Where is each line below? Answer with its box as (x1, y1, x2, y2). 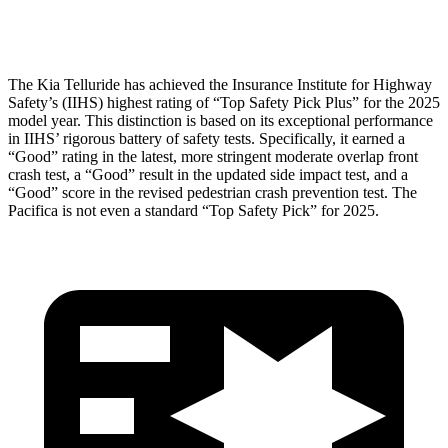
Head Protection (76, 12, 164, 27)
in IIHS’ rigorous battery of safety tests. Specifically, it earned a (8, 129, 405, 147)
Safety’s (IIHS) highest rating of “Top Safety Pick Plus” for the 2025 (8, 93, 440, 111)
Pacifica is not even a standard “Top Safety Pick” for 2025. (8, 201, 379, 219)
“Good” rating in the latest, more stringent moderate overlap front (8, 147, 418, 165)
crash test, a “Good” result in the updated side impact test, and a (8, 165, 408, 183)
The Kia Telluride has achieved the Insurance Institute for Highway (8, 75, 432, 93)
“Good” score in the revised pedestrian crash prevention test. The (8, 183, 417, 201)
